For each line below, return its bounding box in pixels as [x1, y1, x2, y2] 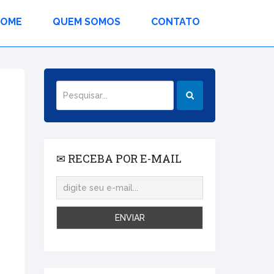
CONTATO [151, 16, 200, 28]
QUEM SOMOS [53, 16, 120, 28]
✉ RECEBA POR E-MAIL [56, 151, 182, 166]
